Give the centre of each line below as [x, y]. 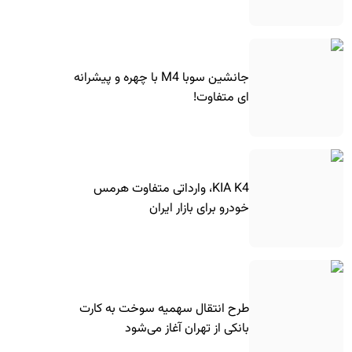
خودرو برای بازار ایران [199, 208]
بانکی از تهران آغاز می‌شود [187, 329]
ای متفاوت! [221, 97]
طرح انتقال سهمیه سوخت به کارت [164, 309]
